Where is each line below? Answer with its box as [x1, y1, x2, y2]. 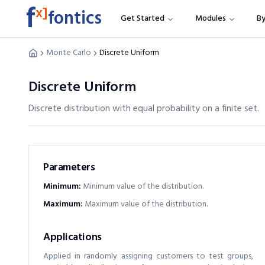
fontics [48, 5, 102, 33]
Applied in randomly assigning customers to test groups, [43, 250, 254, 263]
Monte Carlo [46, 46, 91, 60]
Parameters [43, 159, 95, 176]
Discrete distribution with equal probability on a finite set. [28, 101, 259, 117]
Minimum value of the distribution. [83, 180, 203, 193]
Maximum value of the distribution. [85, 198, 208, 211]
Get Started [121, 12, 164, 25]
